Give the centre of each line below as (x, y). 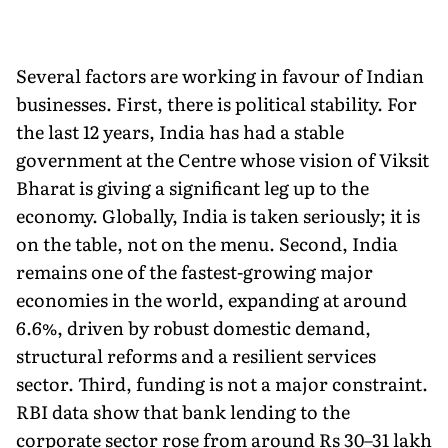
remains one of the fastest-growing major (194, 271)
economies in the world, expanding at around (211, 299)
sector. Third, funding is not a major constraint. (222, 383)
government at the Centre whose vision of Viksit (222, 159)
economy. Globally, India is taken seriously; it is (218, 215)
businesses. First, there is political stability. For (216, 103)
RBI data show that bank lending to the (183, 411)
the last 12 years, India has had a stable (180, 131)
